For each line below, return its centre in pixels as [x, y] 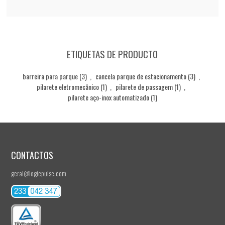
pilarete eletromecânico [68, 86]
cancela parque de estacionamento [141, 76]
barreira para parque [50, 76]
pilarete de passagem [144, 86]
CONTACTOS [32, 155]
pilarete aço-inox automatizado [108, 97]
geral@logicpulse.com [39, 173]
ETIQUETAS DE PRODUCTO [113, 53]
